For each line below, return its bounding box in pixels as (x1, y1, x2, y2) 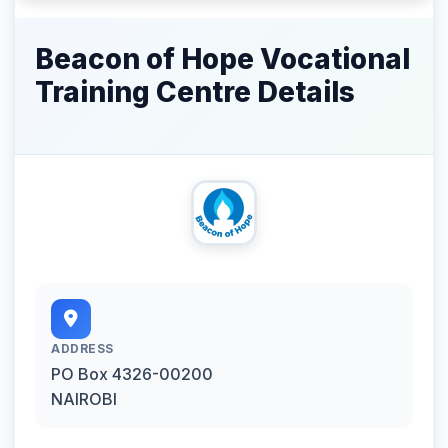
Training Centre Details (35, 74, 355, 109)
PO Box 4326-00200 (51, 363, 213, 384)
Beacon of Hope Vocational (35, 41, 410, 76)
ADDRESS (51, 340, 114, 356)
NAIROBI (51, 388, 117, 409)
